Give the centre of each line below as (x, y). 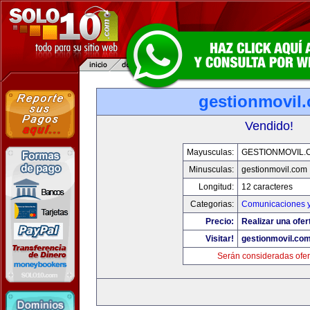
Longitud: (216, 187)
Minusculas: (211, 170)
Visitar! (220, 239)
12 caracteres (267, 187)
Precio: (220, 221)
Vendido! (269, 126)
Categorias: (212, 204)
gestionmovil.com (274, 170)
